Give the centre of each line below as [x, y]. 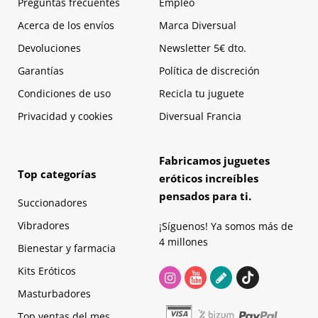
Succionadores [53, 203]
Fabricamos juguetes [214, 161]
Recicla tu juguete [202, 94]
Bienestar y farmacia [67, 248]
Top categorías [57, 174]
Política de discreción [209, 71]
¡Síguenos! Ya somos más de [226, 226]
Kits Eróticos [47, 271]
